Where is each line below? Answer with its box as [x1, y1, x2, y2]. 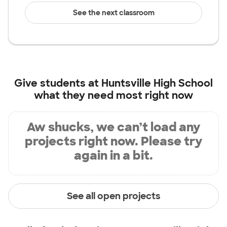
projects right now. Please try [25, 133, 202, 149]
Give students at [14, 77, 101, 90]
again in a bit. [74, 147, 153, 163]
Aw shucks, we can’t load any [27, 119, 200, 135]
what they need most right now [34, 89, 193, 102]
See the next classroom [72, 8, 155, 17]
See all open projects [66, 190, 161, 202]
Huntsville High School [101, 77, 213, 90]
